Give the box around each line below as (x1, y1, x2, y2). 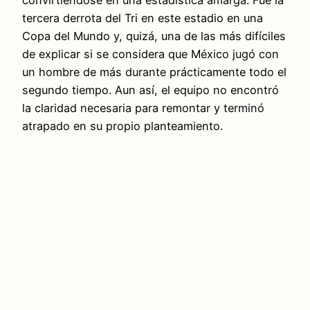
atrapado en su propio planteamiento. (22, 118, 223, 133)
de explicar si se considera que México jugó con (22, 46, 279, 61)
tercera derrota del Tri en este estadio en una (22, 10, 263, 25)
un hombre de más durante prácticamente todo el (22, 64, 286, 79)
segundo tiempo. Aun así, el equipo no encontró (22, 82, 279, 97)
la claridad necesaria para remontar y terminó (22, 100, 264, 115)
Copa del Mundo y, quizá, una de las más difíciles (22, 28, 286, 43)
